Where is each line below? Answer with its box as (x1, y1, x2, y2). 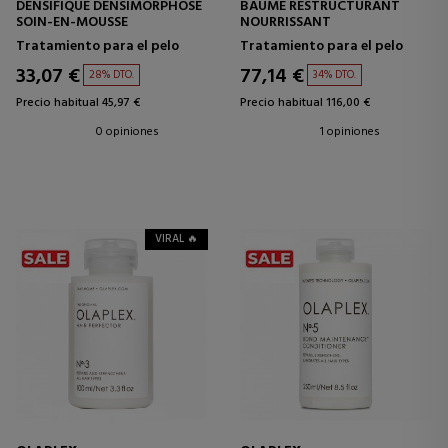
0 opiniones (96, 122, 159, 142)
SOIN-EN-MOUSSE (16, 11, 128, 34)
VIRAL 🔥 (155, 229, 198, 248)
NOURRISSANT (240, 11, 331, 34)
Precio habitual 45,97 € (16, 93, 140, 113)
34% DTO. (313, 66, 356, 84)
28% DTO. (89, 66, 134, 84)
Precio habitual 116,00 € (240, 93, 370, 113)
